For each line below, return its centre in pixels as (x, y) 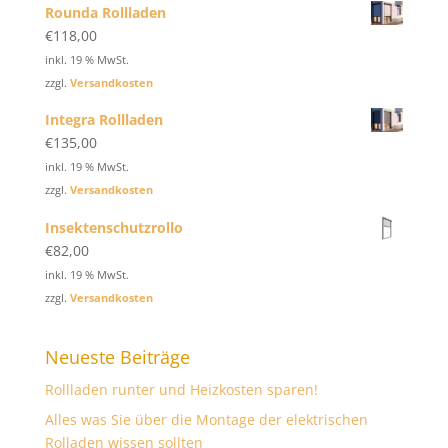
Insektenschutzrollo (113, 227)
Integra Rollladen (103, 120)
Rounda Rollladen (105, 12)
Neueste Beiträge (117, 357)
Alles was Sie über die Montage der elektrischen (206, 420)
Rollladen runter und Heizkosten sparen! (181, 390)
